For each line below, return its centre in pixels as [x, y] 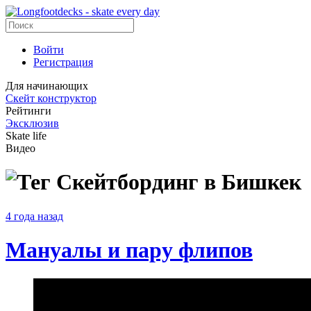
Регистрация [63, 62]
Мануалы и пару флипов [129, 250]
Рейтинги [28, 111]
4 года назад [34, 216]
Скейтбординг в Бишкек [176, 182]
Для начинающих [47, 86]
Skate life [26, 136]
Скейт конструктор [51, 98]
